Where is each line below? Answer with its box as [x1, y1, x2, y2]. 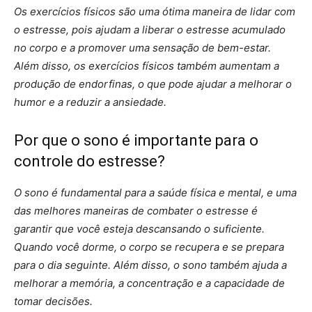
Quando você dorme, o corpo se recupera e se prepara [14, 240, 284, 253]
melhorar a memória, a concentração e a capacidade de [14, 276, 285, 290]
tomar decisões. [14, 294, 93, 308]
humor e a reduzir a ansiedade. [14, 95, 166, 109]
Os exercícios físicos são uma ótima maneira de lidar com [14, 4, 295, 18]
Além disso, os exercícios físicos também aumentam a [14, 58, 279, 72]
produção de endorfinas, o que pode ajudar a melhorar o [14, 77, 292, 91]
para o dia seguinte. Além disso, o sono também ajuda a [14, 258, 287, 272]
